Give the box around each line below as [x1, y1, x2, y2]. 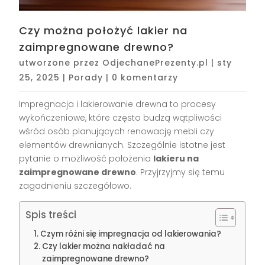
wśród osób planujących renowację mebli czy [19, 125, 215, 138]
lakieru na [153, 153, 199, 165]
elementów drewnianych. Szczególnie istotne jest [19, 139, 226, 151]
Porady [69, 72, 104, 84]
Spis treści [25, 208, 77, 222]
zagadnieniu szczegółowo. [19, 180, 132, 192]
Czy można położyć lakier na [19, 23, 188, 38]
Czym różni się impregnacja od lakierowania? [40, 228, 222, 240]
